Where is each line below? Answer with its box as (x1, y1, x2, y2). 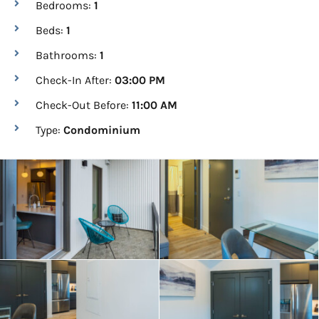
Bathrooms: (36, 48, 100, 62)
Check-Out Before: (36, 98, 132, 112)
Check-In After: (36, 73, 115, 87)
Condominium (63, 123, 140, 137)
